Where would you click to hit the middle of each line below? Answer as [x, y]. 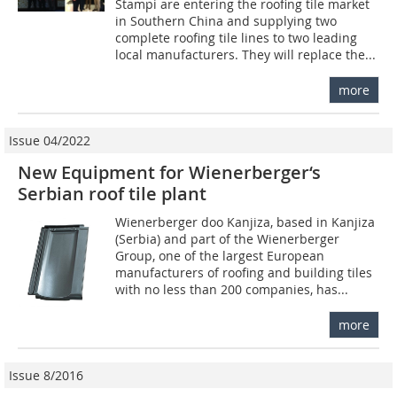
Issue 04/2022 [50, 140]
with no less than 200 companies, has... [232, 289]
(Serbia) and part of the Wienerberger [228, 238]
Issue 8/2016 [46, 375]
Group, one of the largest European [220, 255]
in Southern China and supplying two [226, 20]
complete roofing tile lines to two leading [237, 37]
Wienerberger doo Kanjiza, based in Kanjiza [245, 222]
